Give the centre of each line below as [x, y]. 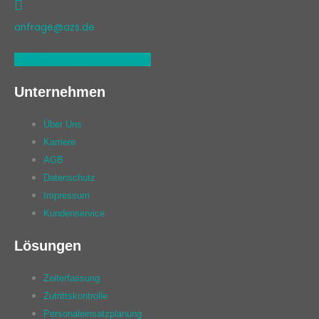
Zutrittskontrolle [76, 296]
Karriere [60, 142]
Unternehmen [60, 91]
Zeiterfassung [72, 278]
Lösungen [48, 246]
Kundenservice [74, 213]
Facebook [119, 59]
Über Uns [63, 124]
